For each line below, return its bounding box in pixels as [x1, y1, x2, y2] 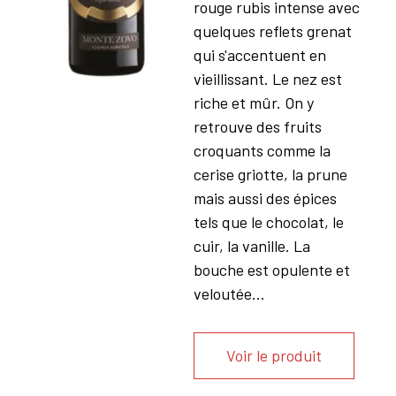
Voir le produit [225, 345, 322, 365]
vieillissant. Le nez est [193, 69, 342, 89]
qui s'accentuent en [193, 45, 326, 65]
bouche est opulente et [193, 260, 350, 280]
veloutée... [193, 284, 265, 304]
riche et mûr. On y [193, 93, 314, 113]
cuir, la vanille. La [193, 236, 310, 256]
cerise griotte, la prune [193, 164, 347, 185]
